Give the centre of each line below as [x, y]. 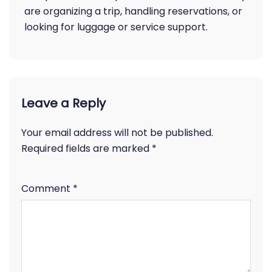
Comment [47, 189]
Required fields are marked [87, 148]
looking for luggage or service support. [116, 27]
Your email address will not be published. [117, 133]
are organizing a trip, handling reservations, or [133, 11]
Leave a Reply [63, 103]
